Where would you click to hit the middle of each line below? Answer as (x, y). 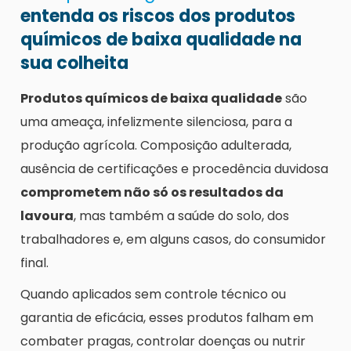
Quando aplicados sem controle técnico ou (153, 295)
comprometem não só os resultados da (152, 193)
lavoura (47, 216)
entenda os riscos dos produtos (158, 16)
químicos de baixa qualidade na (161, 40)
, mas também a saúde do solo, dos (181, 216)
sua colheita (74, 63)
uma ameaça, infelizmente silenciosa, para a (156, 122)
